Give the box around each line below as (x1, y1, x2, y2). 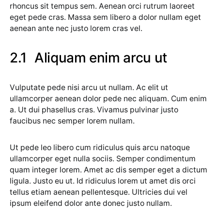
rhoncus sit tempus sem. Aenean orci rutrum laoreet (10, 1, 195, 11)
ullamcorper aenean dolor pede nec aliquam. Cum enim (10, 94, 207, 103)
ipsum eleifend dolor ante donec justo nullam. (10, 199, 172, 208)
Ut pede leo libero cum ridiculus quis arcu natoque (10, 143, 190, 152)
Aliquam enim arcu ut (34, 49, 167, 66)
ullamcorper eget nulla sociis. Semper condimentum (10, 154, 196, 163)
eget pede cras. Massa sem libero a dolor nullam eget (10, 13, 201, 22)
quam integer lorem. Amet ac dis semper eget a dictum (10, 165, 207, 174)
